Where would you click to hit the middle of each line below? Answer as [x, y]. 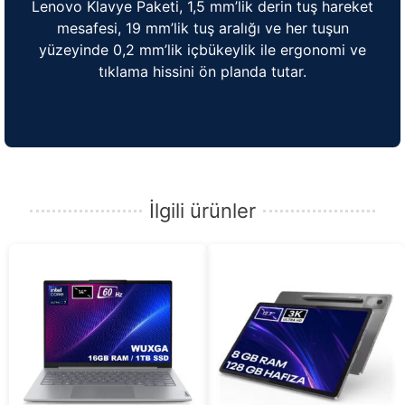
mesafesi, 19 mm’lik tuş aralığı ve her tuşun [202, 28]
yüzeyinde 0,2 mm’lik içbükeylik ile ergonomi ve [202, 49]
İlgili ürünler [202, 211]
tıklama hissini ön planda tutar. [202, 71]
